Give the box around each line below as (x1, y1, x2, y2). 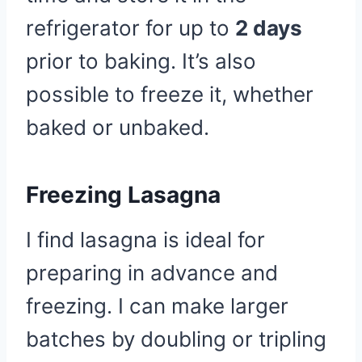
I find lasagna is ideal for (26, 227, 265, 252)
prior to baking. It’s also (26, 48, 256, 74)
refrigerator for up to (26, 15, 235, 40)
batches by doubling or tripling (26, 326, 326, 351)
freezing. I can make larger (26, 293, 288, 318)
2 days (235, 15, 302, 40)
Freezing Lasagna (26, 181, 221, 208)
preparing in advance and (26, 260, 278, 285)
